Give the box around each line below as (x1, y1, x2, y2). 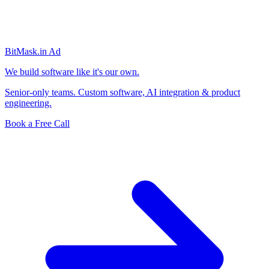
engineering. (5, 97, 52, 108)
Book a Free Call (5, 118, 70, 128)
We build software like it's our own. (5, 66, 139, 77)
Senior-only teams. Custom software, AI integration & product (5, 86, 240, 97)
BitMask (5, 46, 37, 56)
